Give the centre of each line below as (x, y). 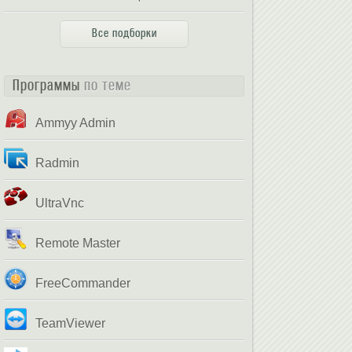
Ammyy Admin (76, 123)
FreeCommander (83, 283)
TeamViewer (71, 323)
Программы (49, 85)
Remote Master (78, 243)
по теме (108, 85)
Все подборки (124, 33)
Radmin (58, 163)
